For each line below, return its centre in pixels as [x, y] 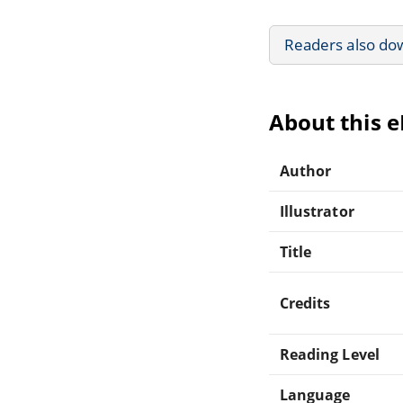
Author [306, 170]
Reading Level [330, 354]
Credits [305, 303]
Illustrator [317, 211]
